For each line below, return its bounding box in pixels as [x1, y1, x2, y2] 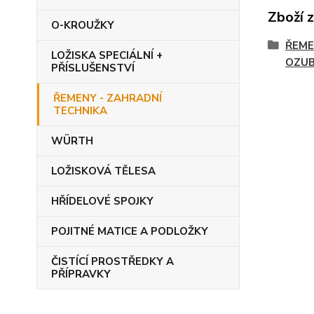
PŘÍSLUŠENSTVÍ [51, 61, 135, 75]
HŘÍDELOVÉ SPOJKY [51, 194, 153, 208]
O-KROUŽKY [51, 18, 114, 32]
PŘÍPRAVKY [51, 267, 111, 281]
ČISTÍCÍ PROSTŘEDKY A [51, 254, 174, 268]
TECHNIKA [53, 104, 107, 118]
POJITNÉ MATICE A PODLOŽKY [51, 224, 208, 238]
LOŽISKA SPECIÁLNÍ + [51, 48, 163, 62]
